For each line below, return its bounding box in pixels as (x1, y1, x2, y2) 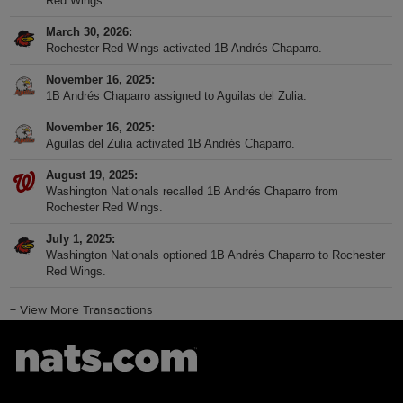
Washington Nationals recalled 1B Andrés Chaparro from (46, 184, 339, 198)
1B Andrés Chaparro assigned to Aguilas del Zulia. (46, 88, 308, 103)
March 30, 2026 (46, 24, 130, 39)
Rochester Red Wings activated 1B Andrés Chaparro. (46, 40, 323, 55)
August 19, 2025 (46, 167, 135, 182)
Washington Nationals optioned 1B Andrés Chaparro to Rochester (46, 247, 386, 262)
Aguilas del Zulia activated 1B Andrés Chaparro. (46, 136, 296, 150)
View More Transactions (20, 301, 154, 318)
